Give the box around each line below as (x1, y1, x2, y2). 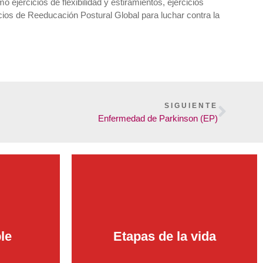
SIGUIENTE (164, 102, 218, 110)
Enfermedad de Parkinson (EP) (98, 113, 218, 124)
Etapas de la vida (113, 229, 216, 244)
